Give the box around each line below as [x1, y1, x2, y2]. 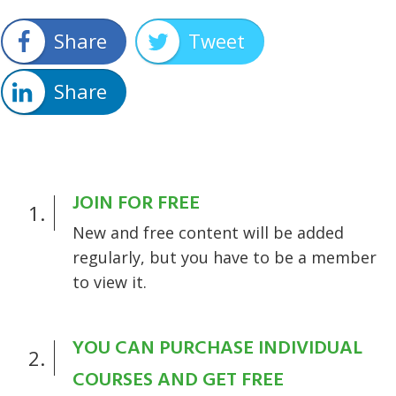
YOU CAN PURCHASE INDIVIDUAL [72, 333, 362, 365]
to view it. [72, 271, 147, 293]
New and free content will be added [72, 222, 344, 244]
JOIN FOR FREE [72, 188, 200, 220]
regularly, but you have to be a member [72, 247, 377, 269]
